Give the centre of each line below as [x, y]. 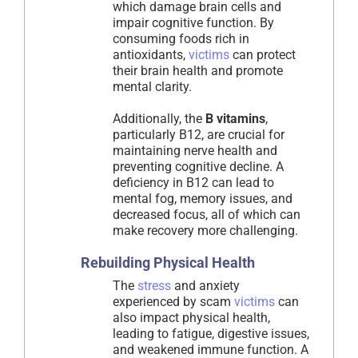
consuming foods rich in [181, 39]
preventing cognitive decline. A [198, 167]
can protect [263, 55]
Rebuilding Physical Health [168, 263]
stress [154, 286]
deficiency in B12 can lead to [193, 183]
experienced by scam [173, 302]
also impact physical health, [191, 318]
